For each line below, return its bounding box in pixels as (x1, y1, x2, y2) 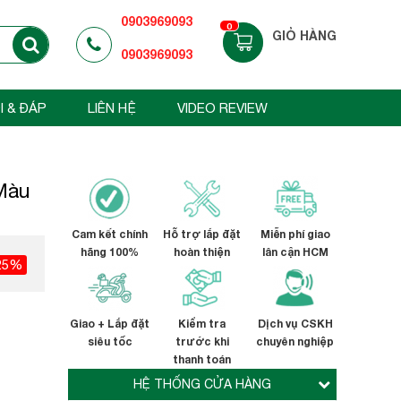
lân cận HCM (261, 245, 328, 259)
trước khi (175, 335, 229, 348)
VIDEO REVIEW (177, 100, 268, 115)
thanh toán (173, 353, 231, 366)
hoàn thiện (174, 245, 230, 259)
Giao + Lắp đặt (70, 317, 149, 330)
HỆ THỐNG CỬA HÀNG (133, 377, 271, 391)
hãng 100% (81, 245, 139, 259)
